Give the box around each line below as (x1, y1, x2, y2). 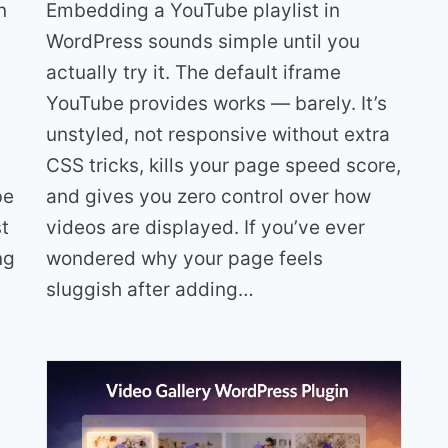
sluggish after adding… (46, 277, 254, 301)
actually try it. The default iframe (46, 60, 341, 84)
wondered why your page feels (46, 246, 323, 270)
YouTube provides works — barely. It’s (46, 91, 387, 115)
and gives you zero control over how (46, 184, 371, 208)
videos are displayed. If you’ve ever (46, 215, 365, 239)
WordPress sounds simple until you (46, 29, 360, 53)
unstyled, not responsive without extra (46, 122, 390, 146)
